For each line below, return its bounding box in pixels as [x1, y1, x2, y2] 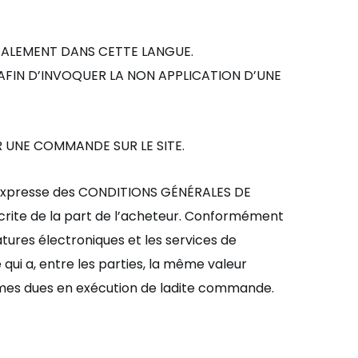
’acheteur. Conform [117, 207, 241, 225]
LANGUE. [138, 42, 193, 61]
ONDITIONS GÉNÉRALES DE [88, 183, 251, 201]
